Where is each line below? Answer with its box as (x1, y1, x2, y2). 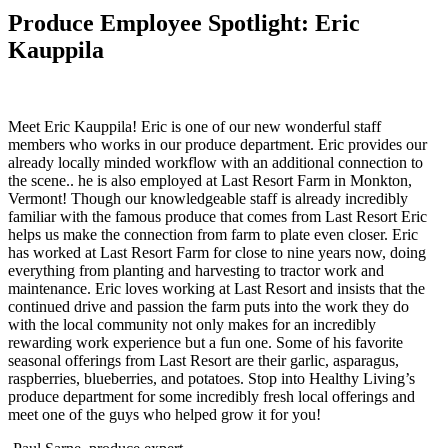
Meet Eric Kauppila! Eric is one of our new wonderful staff (8, 118, 381, 136)
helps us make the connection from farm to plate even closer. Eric (8, 226, 418, 244)
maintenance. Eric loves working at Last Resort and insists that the (8, 280, 425, 298)
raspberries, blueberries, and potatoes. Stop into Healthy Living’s (8, 370, 415, 388)
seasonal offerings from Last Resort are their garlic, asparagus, (8, 352, 399, 370)
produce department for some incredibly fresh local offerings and (8, 388, 415, 406)
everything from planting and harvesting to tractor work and (8, 262, 384, 280)
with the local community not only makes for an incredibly (8, 316, 376, 334)
